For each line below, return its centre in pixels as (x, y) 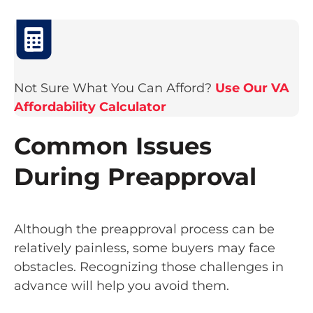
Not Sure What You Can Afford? (115, 88)
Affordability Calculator (90, 107)
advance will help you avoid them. (123, 285)
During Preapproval (135, 176)
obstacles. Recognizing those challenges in (149, 267)
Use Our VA (252, 88)
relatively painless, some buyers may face (145, 248)
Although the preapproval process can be (144, 229)
